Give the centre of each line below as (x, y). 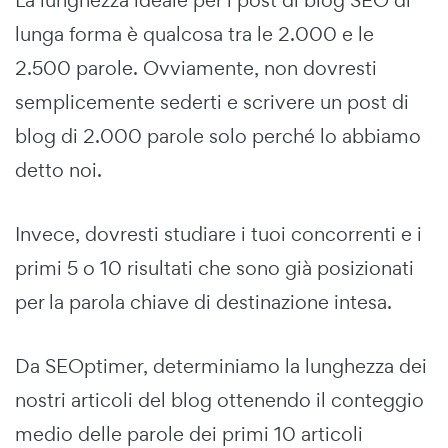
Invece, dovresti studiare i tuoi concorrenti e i (218, 233)
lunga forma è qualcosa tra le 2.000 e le (194, 33)
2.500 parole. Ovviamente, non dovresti (196, 67)
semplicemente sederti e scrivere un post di (212, 101)
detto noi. (58, 169)
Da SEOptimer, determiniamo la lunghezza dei (221, 365)
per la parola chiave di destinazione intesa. (203, 301)
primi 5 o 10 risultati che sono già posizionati (214, 267)
